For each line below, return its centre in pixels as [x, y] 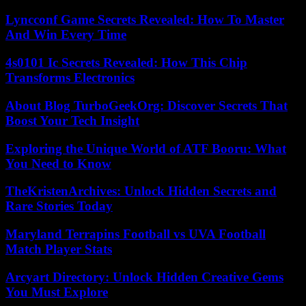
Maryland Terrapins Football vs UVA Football [136, 234]
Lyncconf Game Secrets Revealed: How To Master [145, 20]
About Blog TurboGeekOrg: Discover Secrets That [147, 105]
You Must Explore [57, 292]
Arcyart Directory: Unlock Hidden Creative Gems [144, 277]
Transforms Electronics [70, 78]
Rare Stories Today [59, 206]
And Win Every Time [66, 35]
